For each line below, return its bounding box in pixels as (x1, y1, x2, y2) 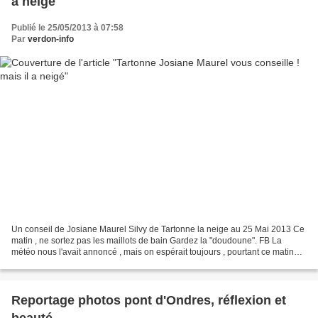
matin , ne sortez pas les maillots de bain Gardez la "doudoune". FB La (11, 235, 282, 246)
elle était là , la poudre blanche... (11, 258, 136, 268)
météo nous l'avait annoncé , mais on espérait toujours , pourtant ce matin (11, 246, 294, 257)
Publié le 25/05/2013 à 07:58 (11, 23, 124, 33)
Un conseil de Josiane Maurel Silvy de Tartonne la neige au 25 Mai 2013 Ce (11, 224, 305, 234)
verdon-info (28, 34, 74, 45)
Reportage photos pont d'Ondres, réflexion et (11, 292, 286, 307)
